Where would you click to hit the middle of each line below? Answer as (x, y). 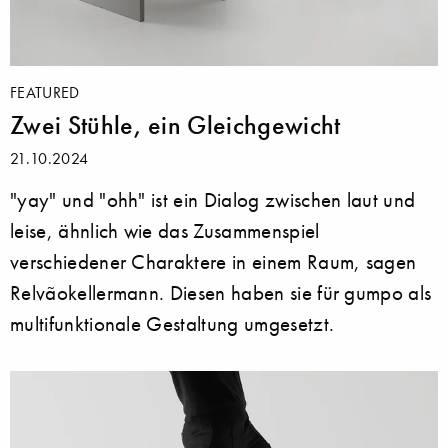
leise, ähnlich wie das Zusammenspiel (165, 230)
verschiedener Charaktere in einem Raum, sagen (213, 261)
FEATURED (45, 91)
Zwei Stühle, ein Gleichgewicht (175, 124)
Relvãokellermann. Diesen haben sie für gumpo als (221, 292)
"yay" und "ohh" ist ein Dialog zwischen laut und (213, 199)
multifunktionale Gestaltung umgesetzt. (172, 323)
